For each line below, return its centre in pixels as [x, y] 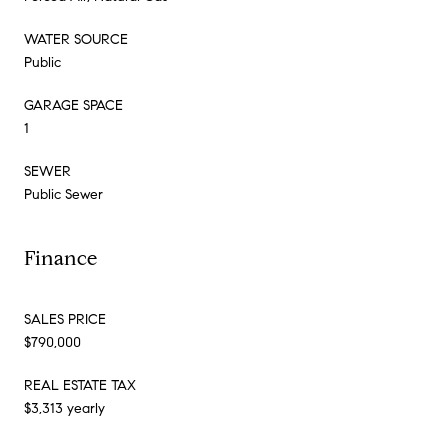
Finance [60, 258]
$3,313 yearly [64, 408]
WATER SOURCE [76, 39]
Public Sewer [63, 194]
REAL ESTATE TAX [80, 385]
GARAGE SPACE [73, 105]
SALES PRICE [65, 319]
